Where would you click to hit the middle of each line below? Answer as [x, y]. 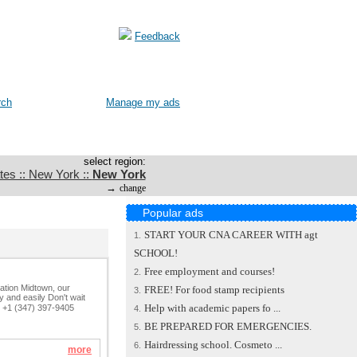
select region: [114, 161]
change [132, 188]
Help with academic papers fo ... [212, 308]
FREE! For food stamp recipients [214, 290]
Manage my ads [143, 102]
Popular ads [173, 213]
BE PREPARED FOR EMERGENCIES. [228, 326]
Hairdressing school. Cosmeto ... [213, 345]
